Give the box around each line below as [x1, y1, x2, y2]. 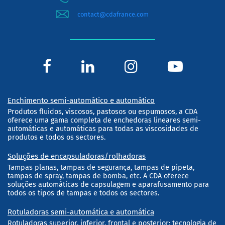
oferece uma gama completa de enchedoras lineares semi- [8, 116, 201, 125]
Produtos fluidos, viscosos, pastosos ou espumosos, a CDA [8, 107, 197, 117]
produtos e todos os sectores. [8, 133, 105, 142]
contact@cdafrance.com [77, 10, 149, 18]
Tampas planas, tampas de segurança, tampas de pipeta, [8, 163, 194, 172]
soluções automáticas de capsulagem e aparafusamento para [8, 180, 209, 189]
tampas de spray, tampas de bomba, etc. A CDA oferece [8, 172, 189, 181]
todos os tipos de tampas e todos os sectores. [8, 189, 159, 198]
